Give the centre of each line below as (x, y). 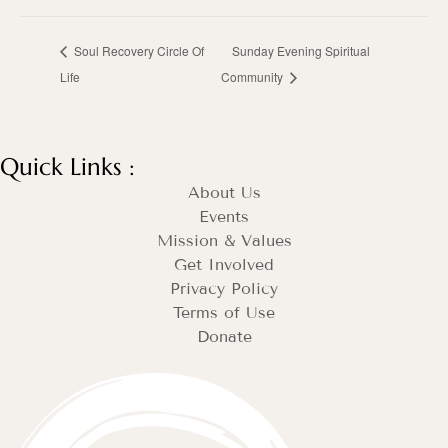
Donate (224, 337)
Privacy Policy (224, 289)
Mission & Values (224, 241)
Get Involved (224, 265)
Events (224, 217)
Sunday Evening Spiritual (301, 51)
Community (254, 77)
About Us (224, 193)
